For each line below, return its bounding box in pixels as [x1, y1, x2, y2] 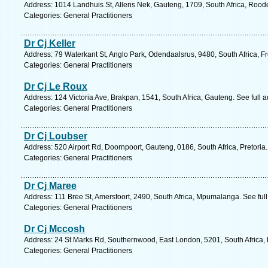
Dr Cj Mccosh [24, 224, 85, 234]
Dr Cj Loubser [24, 131, 87, 141]
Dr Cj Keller [24, 38, 75, 48]
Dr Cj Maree [24, 181, 77, 191]
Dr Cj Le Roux [24, 81, 87, 92]
